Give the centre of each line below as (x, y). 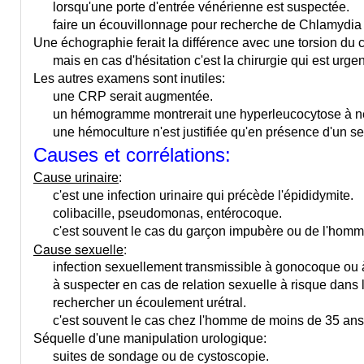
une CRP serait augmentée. (123, 96)
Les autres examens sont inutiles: (129, 78)
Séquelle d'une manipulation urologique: (150, 338)
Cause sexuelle (78, 249)
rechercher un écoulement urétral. (140, 303)
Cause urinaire (76, 178)
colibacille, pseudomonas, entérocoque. (158, 213)
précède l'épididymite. (290, 195)
